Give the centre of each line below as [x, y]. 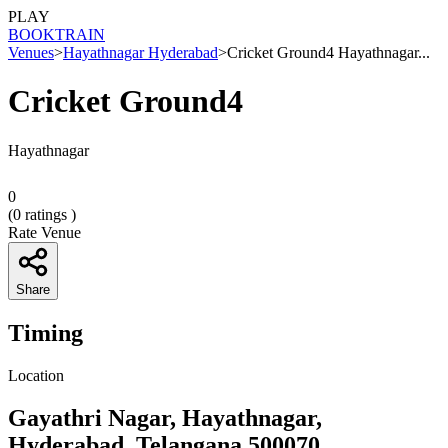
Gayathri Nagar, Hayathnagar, [165, 417]
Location [36, 375]
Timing [45, 332]
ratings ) [48, 214]
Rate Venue [44, 232]
